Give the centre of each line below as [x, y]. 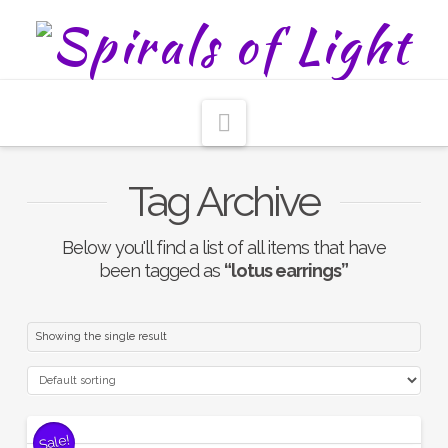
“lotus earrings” [286, 271]
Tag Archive [224, 202]
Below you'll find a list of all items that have [223, 248]
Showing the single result [100, 337]
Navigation [289, 122]
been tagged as [162, 271]
